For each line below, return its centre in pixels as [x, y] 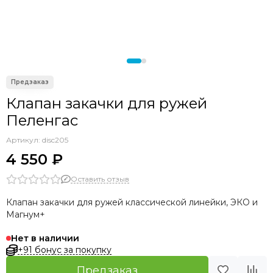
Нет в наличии [45, 238]
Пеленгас [42, 120]
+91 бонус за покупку [64, 250]
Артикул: [24, 140]
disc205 [55, 140]
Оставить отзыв [100, 179]
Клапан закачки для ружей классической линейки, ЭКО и [132, 202]
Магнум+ [26, 214]
